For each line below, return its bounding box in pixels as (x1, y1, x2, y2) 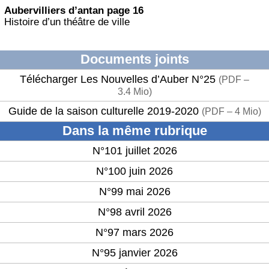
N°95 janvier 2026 (91, 247, 178, 259)
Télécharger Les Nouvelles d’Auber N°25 (20, 73, 219, 86)
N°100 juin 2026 (96, 165, 173, 178)
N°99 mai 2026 (98, 186, 171, 198)
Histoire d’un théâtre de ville (4, 16, 130, 28)
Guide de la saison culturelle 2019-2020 (8, 105, 202, 118)
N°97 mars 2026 (95, 226, 174, 239)
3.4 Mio (117, 86, 149, 97)
